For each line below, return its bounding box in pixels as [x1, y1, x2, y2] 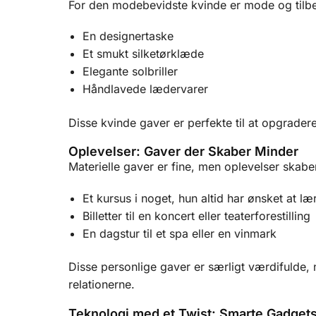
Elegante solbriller [83, 64, 178, 79]
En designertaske [83, 29, 174, 44]
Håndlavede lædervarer [83, 82, 208, 97]
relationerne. [68, 277, 135, 292]
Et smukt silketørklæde [83, 47, 204, 61]
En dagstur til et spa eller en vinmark [83, 226, 276, 241]
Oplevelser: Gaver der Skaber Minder [68, 144, 298, 159]
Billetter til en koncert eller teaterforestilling [83, 208, 310, 223]
